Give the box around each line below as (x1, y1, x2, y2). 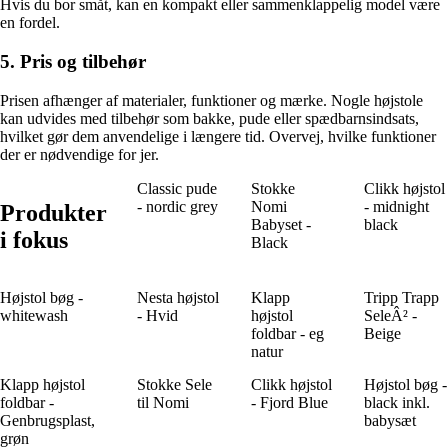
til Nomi (137, 393, 189, 411)
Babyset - (250, 215, 311, 233)
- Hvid (137, 306, 178, 324)
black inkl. (364, 393, 431, 411)
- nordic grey (137, 197, 218, 215)
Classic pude (137, 179, 217, 197)
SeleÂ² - (364, 306, 418, 324)
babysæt (364, 411, 417, 429)
